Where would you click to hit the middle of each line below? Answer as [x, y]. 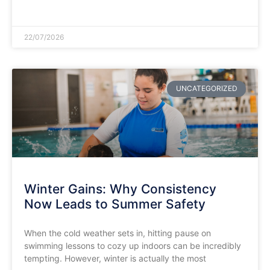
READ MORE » [49, 8]
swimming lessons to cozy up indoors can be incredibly [133, 246]
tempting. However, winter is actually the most [115, 259]
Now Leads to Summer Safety [115, 204]
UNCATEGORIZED [206, 89]
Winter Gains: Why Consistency [120, 189]
